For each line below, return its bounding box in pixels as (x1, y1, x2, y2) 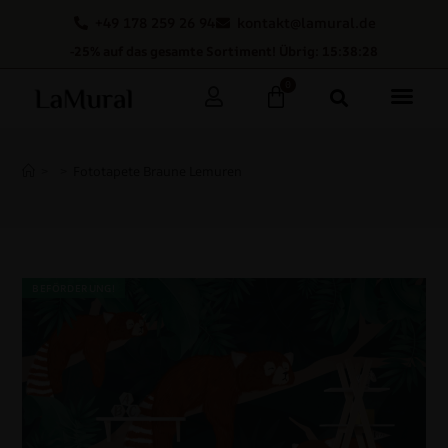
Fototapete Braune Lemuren (73, 162, 243, 181)
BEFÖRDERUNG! (32, 281, 116, 296)
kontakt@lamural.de (237, 13, 376, 32)
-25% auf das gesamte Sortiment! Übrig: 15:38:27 (70, 42, 378, 60)
